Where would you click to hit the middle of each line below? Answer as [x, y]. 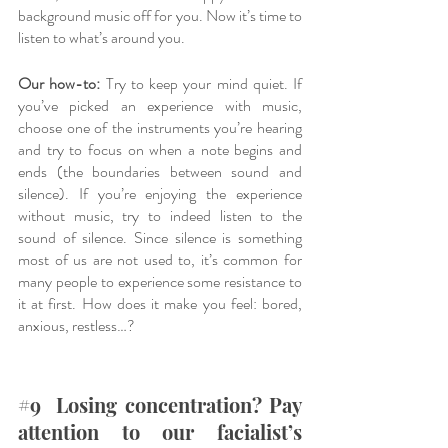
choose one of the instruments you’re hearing [160, 127]
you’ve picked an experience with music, [160, 105]
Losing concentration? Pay [171, 404]
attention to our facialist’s [160, 431]
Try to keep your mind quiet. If [201, 83]
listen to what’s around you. [103, 37]
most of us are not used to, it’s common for [160, 259]
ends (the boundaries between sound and [160, 171]
